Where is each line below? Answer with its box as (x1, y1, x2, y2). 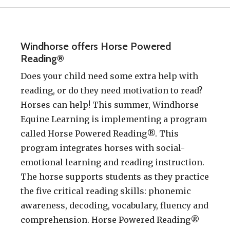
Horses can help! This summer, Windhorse (21, 100, 199, 110)
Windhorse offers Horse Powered (21, 40, 171, 53)
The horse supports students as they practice (21, 171, 209, 182)
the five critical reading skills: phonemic (21, 186, 191, 197)
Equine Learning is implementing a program (21, 114, 207, 125)
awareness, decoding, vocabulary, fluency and (21, 200, 208, 211)
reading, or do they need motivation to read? (21, 85, 203, 96)
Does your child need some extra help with (21, 71, 198, 82)
